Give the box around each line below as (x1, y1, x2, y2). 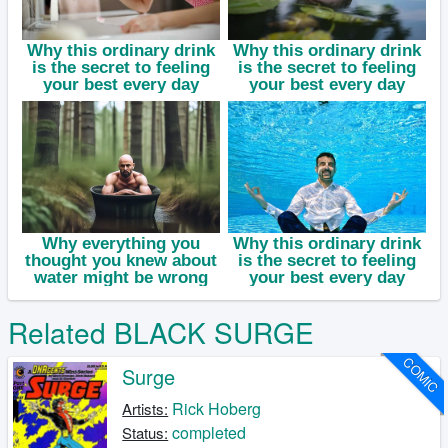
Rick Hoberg (172, 397, 262, 421)
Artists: (122, 398, 169, 420)
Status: (122, 422, 169, 444)
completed (172, 421, 247, 445)
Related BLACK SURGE (8, 312, 314, 353)
